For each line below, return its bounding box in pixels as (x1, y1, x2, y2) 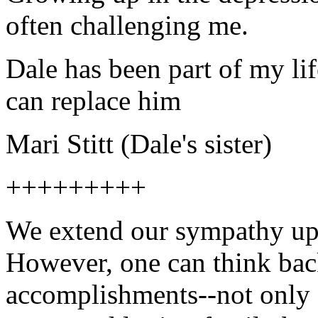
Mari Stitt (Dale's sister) (6, 128, 272, 160)
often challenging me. (6, 10, 248, 41)
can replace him (6, 85, 181, 116)
